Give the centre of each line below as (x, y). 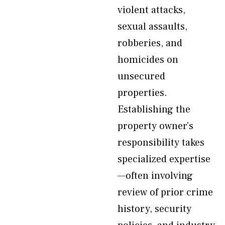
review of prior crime (165, 192)
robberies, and (150, 43)
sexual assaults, (152, 27)
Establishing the (154, 109)
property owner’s (155, 126)
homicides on (148, 60)
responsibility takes (161, 143)
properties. (142, 93)
